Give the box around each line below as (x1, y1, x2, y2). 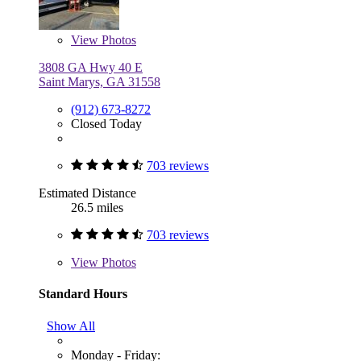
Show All (47, 318, 95, 333)
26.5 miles (71, 201, 123, 215)
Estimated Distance (39, 186, 136, 201)
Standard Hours (39, 287, 127, 301)
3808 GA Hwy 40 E (39, 60, 143, 75)
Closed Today (71, 117, 142, 131)
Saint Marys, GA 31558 (39, 75, 160, 89)
